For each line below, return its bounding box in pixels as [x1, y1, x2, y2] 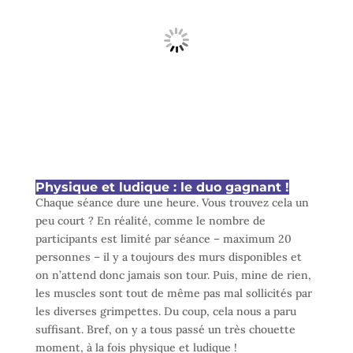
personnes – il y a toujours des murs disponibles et [35, 250, 302, 265]
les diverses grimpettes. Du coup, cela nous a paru [35, 304, 296, 319]
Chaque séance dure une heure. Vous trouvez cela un [35, 195, 309, 210]
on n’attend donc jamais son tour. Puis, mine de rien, [35, 268, 311, 283]
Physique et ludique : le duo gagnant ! [35, 180, 289, 195]
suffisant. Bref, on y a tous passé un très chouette [35, 322, 295, 337]
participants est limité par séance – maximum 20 [35, 232, 292, 247]
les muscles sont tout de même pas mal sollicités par [35, 286, 312, 301]
